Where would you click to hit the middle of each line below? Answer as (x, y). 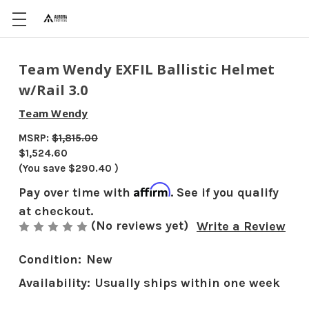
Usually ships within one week (188, 283)
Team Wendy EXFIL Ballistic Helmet (147, 69)
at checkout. (56, 211)
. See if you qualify (225, 192)
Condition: (50, 260)
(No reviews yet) (140, 226)
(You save (42, 168)
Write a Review (241, 227)
